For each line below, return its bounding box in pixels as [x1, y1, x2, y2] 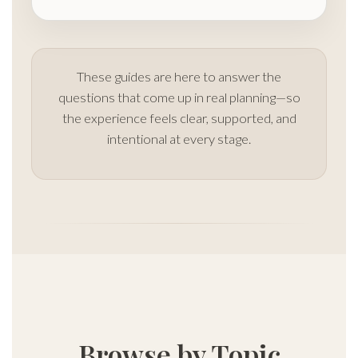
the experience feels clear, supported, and [62, 109, 296, 126]
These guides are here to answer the [77, 68, 281, 85]
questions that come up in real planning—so [58, 89, 300, 105]
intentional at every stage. [107, 130, 251, 147]
